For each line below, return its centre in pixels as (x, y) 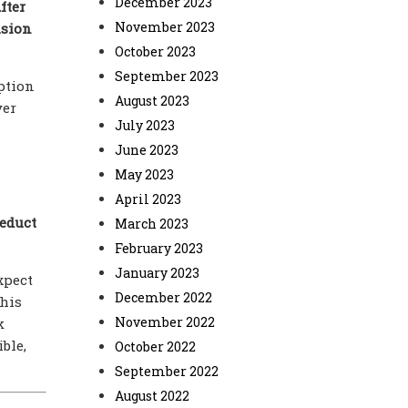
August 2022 (152, 396)
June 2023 (147, 150)
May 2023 (144, 174)
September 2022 (167, 371)
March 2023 (152, 224)
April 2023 (148, 199)
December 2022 (163, 297)
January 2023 (157, 273)
